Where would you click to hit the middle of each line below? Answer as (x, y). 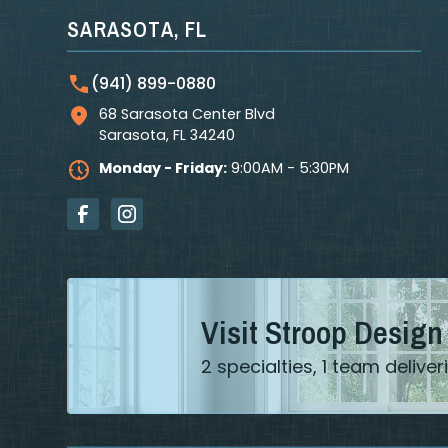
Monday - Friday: (163, 168)
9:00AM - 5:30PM (288, 168)
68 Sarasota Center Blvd (187, 114)
